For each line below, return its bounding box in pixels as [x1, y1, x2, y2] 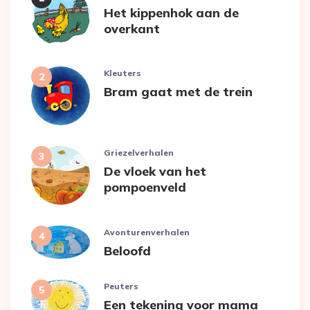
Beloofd [104, 243, 151, 259]
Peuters [104, 281, 138, 292]
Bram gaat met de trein [104, 84, 253, 100]
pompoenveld [104, 179, 186, 196]
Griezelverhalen [104, 147, 174, 158]
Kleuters [104, 68, 141, 79]
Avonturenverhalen [104, 227, 190, 238]
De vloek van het [104, 163, 206, 180]
